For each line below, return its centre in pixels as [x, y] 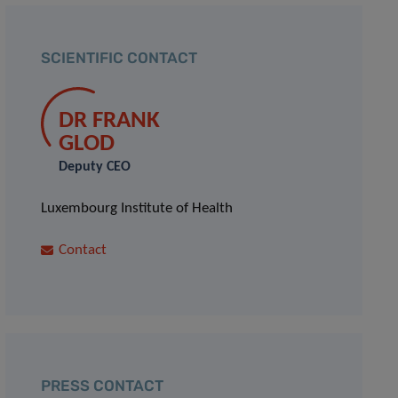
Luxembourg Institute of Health [137, 208]
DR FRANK [110, 121]
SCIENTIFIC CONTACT [119, 58]
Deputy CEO [95, 167]
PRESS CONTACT [103, 386]
